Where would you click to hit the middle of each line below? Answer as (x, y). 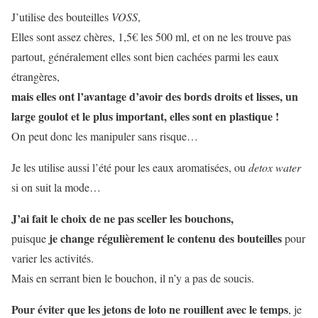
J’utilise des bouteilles (61, 17)
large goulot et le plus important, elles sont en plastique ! (145, 116)
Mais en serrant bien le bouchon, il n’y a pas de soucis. (133, 278)
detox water (275, 168)
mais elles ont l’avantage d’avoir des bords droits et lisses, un (155, 97)
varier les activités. (53, 258)
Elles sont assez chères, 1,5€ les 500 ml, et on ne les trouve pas (151, 37)
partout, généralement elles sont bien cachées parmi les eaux (145, 57)
